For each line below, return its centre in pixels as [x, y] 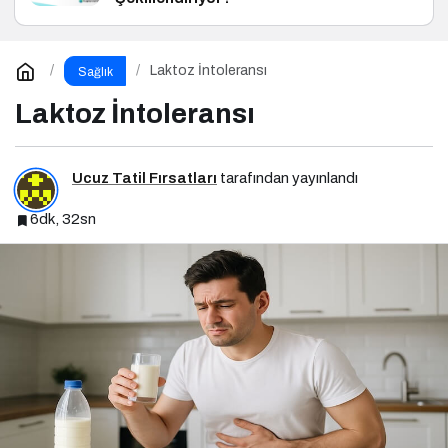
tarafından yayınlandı [287, 178]
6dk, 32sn [63, 219]
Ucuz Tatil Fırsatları [144, 178]
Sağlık [95, 71]
